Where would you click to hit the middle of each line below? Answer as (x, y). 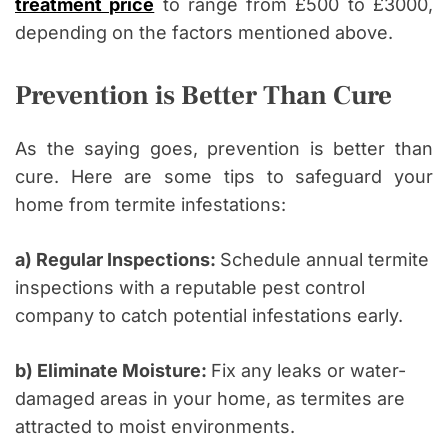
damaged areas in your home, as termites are (210, 399)
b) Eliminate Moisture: (113, 371)
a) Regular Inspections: (117, 260)
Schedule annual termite (324, 260)
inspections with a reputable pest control (190, 288)
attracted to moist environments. (155, 427)
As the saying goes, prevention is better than (224, 149)
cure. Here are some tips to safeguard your (224, 177)
